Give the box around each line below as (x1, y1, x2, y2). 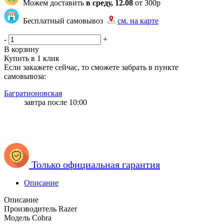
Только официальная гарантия (31, 159, 160, 170)
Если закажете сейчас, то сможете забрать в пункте (4, 63, 178, 71)
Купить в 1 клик (4, 54, 59, 62)
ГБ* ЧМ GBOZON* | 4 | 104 (4, 25, 98, 34)
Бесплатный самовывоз (19, 16, 107, 25)
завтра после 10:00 (24, 98, 87, 106)
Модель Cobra (4, 213, 51, 222)
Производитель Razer (4, 204, 77, 213)
